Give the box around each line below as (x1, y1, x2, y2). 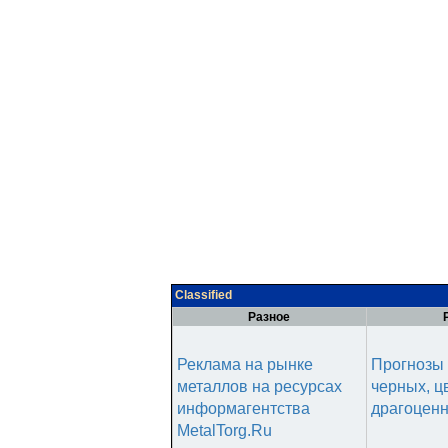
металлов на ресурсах (177, 378, 342, 395)
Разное (248, 310, 291, 324)
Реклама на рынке (177, 356, 313, 373)
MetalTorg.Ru (177, 422, 272, 439)
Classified (175, 288, 232, 302)
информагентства (177, 400, 310, 417)
